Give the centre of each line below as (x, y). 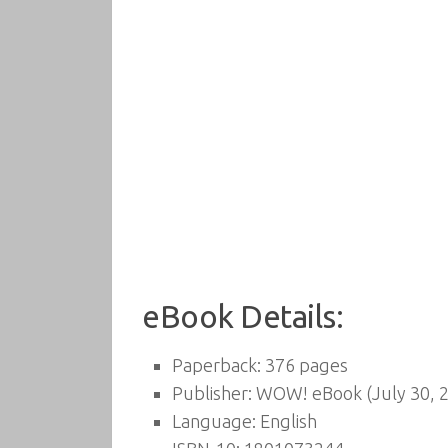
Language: (214, 421)
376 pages (304, 365)
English (286, 421)
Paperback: (216, 365)
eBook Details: (242, 316)
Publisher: (212, 393)
